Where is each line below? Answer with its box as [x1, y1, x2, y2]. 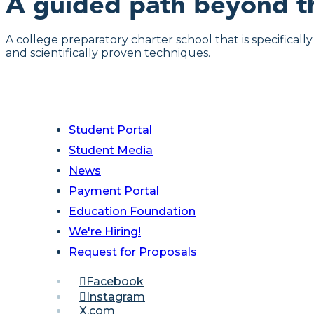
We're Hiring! [69, 225, 141, 238]
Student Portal [69, 123, 152, 137]
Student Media [69, 144, 153, 157]
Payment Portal [69, 184, 159, 198]
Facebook [86, 275, 144, 288]
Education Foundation [69, 205, 196, 218]
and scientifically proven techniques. [6, 46, 210, 60]
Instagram [86, 290, 145, 303]
